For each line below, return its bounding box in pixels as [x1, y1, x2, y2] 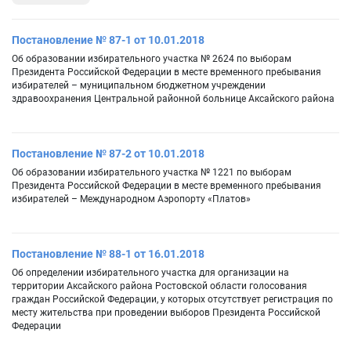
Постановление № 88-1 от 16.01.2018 [12, 248, 204, 261]
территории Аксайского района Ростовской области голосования [12, 280, 307, 292]
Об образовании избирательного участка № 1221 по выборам [12, 167, 291, 179]
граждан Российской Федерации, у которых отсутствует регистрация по [12, 294, 333, 306]
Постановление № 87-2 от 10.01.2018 [12, 147, 204, 161]
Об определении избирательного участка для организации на [12, 267, 289, 279]
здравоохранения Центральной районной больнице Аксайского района [12, 93, 335, 105]
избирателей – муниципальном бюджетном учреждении [12, 80, 266, 92]
